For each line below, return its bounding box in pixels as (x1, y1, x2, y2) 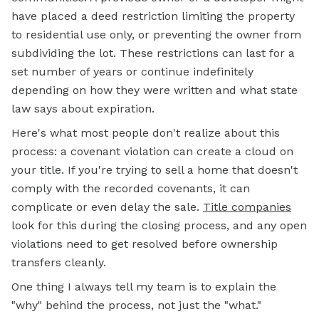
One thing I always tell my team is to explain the (11, 280, 276, 293)
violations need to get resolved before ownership (11, 237, 278, 251)
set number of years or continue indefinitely (11, 65, 253, 78)
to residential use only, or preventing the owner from (11, 28, 301, 41)
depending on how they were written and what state (11, 83, 298, 97)
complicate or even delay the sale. (11, 200, 203, 214)
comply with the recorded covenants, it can (11, 182, 250, 195)
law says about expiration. (11, 102, 155, 115)
